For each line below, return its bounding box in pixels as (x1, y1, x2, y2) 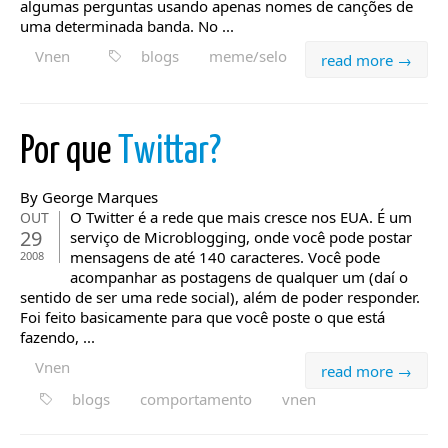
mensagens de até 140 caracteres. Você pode (70, 247, 380, 267)
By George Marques (20, 187, 158, 207)
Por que (20, 134, 118, 171)
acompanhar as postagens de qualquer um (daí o (70, 267, 408, 287)
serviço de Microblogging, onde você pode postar (70, 227, 412, 247)
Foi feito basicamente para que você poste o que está (20, 307, 385, 327)
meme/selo (209, 46, 287, 66)
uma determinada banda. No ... (20, 16, 234, 36)
